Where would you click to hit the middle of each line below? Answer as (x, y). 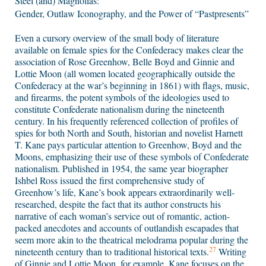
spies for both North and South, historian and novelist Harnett (129, 133)
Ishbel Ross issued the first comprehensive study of (110, 180)
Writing (231, 252)
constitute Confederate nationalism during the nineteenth (120, 109)
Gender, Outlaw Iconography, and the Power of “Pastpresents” (132, 14)
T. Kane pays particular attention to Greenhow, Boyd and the (128, 145)
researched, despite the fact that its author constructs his (118, 204)
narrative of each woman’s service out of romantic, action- (122, 216)
